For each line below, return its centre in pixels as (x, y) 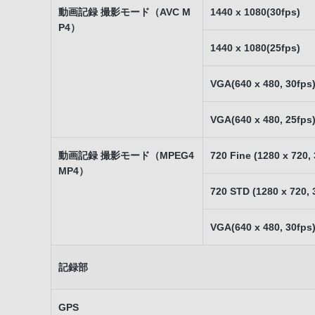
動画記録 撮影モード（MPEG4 (126, 155)
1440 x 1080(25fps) (255, 48)
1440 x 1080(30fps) (255, 12)
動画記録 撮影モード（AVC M (124, 12)
